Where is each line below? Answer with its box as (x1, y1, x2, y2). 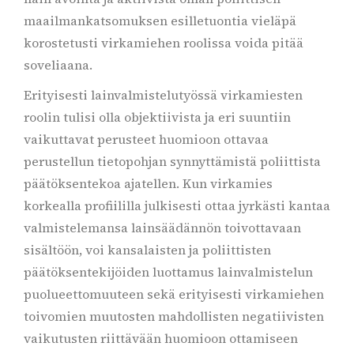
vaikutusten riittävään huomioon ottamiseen (24, 330, 298, 347)
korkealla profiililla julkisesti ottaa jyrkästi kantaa (24, 197, 330, 214)
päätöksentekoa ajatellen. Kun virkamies (24, 175, 273, 192)
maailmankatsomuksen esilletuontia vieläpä (24, 12, 296, 29)
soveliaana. (24, 56, 92, 73)
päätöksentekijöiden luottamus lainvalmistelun (24, 263, 313, 281)
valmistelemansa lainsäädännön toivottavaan (24, 219, 301, 236)
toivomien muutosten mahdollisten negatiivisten (24, 307, 324, 325)
